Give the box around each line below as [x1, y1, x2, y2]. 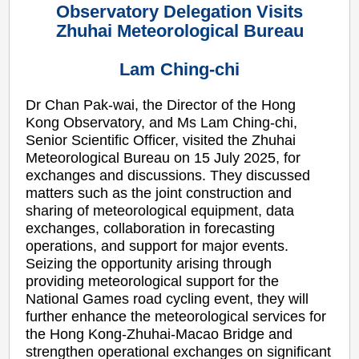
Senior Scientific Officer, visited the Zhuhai [26, 131, 296, 148]
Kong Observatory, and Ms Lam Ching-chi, [26, 114, 298, 131]
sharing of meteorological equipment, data [26, 202, 295, 219]
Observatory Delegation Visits [56, 2, 303, 22]
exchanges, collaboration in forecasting [26, 220, 276, 236]
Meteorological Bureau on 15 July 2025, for [26, 149, 301, 166]
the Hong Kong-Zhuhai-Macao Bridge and [26, 325, 293, 342]
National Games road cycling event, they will [26, 290, 309, 307]
